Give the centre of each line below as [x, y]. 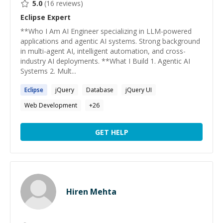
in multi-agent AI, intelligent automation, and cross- [103, 51]
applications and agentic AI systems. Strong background [110, 41]
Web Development [51, 105]
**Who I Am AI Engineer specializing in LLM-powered [106, 31]
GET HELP [111, 132]
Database [100, 90]
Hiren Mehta [91, 192]
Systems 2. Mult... [48, 71]
